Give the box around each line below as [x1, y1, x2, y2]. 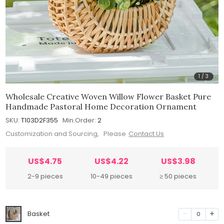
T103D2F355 [21, 115, 58, 125]
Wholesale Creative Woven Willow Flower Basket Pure [5, 91, 211, 101]
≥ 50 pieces [159, 171, 197, 181]
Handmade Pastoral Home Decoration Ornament [5, 101, 197, 111]
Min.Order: [62, 115, 96, 125]
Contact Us [128, 129, 164, 139]
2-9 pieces [27, 171, 63, 181]
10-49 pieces [90, 171, 132, 181]
